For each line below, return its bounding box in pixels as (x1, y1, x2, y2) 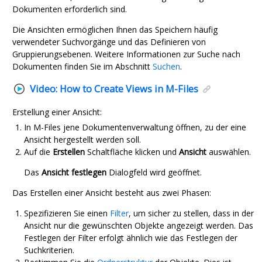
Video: (30, 82, 60, 96)
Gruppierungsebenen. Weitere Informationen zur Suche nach (12, 48, 240, 60)
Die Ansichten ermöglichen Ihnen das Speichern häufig (12, 23, 218, 35)
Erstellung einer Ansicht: (12, 106, 102, 118)
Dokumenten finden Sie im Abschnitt (12, 60, 153, 72)
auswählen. (206, 146, 251, 157)
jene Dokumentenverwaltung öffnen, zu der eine (61, 121, 246, 133)
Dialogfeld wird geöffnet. (106, 166, 202, 178)
